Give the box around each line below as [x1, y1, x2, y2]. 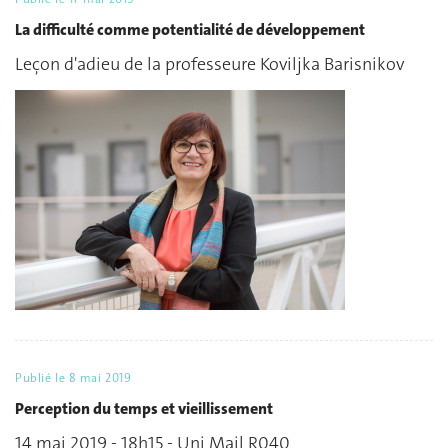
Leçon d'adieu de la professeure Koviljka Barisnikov [15, 52, 404, 77]
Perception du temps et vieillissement [15, 397, 273, 419]
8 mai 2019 [68, 370, 132, 387]
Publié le [15, 370, 69, 387]
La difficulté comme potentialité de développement [15, 18, 365, 40]
